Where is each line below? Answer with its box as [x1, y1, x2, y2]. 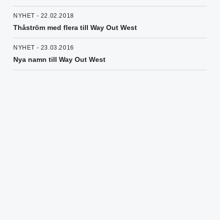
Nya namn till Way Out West [13, 55, 106, 64]
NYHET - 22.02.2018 [13, 12, 74, 20]
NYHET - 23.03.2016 [13, 44, 74, 52]
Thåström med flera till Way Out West [13, 24, 137, 32]
